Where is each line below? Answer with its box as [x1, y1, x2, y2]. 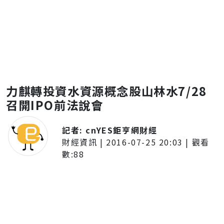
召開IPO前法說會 [6, 96, 103, 113]
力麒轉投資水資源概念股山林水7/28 [6, 82, 207, 99]
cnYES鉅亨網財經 [85, 124, 157, 136]
